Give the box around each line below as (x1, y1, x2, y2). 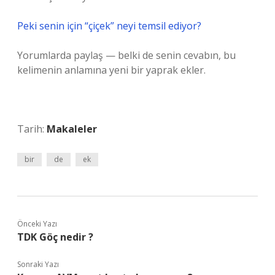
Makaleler (47, 122, 97, 136)
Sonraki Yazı (17, 259, 59, 269)
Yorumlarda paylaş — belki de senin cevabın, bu (17, 48, 236, 62)
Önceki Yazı (17, 219, 57, 229)
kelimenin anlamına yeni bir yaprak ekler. (17, 63, 206, 77)
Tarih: (17, 122, 47, 136)
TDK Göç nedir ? (17, 230, 93, 244)
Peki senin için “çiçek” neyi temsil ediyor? (17, 19, 201, 33)
